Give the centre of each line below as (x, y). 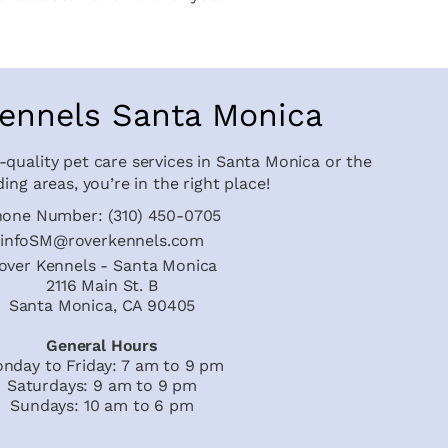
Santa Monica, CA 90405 (102, 305)
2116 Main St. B (102, 285)
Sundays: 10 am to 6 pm (102, 405)
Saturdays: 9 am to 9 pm (102, 385)
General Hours (102, 345)
